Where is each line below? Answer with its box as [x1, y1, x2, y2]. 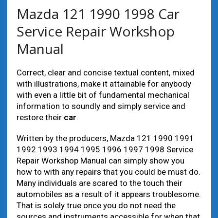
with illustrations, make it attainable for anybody [16, 79, 191, 89]
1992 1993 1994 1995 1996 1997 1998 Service [16, 145, 193, 154]
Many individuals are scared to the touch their [16, 178, 182, 188]
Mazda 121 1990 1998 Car [16, 4, 180, 23]
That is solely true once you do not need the [16, 200, 176, 210]
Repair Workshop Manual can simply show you [16, 156, 184, 165]
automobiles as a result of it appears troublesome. [16, 189, 201, 199]
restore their [16, 112, 64, 122]
